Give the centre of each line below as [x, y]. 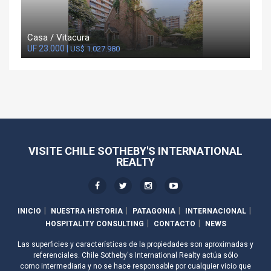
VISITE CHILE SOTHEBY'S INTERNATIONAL [135, 151]
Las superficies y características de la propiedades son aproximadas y [135, 245]
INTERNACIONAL [215, 211]
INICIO [29, 211]
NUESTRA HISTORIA [87, 211]
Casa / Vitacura [58, 38]
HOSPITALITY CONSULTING [94, 224]
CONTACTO [174, 224]
